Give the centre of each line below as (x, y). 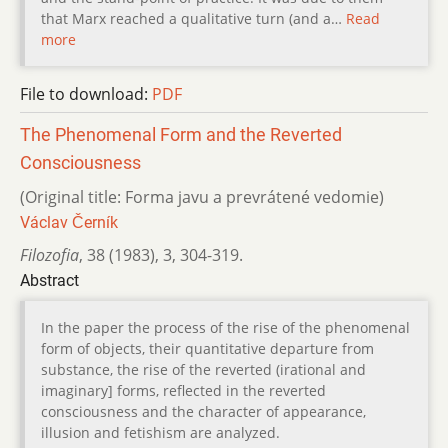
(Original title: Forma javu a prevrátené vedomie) (202, 196)
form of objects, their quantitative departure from (207, 348)
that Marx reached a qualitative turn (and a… (193, 18)
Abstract (49, 280)
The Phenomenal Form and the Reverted (181, 134)
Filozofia (49, 254)
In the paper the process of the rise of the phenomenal (225, 327)
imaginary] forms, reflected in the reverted (183, 390)
